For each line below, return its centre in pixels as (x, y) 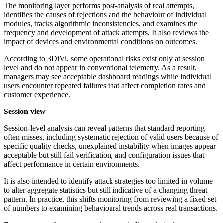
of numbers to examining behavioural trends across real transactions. (111, 208)
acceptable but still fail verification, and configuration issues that (104, 155)
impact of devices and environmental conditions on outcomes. (101, 42)
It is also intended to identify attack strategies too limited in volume (108, 181)
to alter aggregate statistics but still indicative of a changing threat (106, 190)
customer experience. (37, 95)
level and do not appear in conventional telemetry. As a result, (100, 68)
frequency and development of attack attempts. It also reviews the (106, 33)
